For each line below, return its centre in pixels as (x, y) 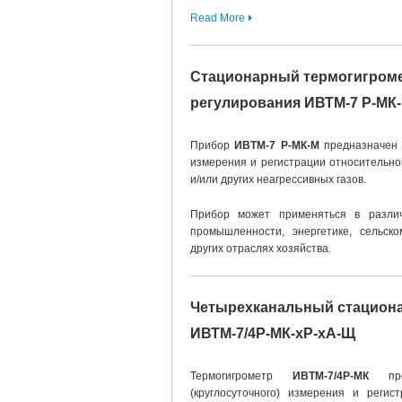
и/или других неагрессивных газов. (278, 179)
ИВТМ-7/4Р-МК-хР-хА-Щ (273, 333)
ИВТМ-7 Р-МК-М (275, 145)
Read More (218, 18)
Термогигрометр (241, 376)
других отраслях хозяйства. (261, 249)
